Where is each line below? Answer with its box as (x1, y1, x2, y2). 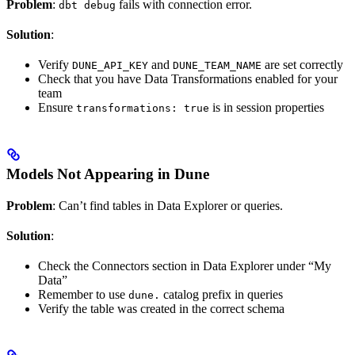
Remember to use (38, 288, 128, 302)
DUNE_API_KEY (72, 59, 148, 72)
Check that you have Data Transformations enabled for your (38, 72, 338, 86)
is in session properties (209, 101, 324, 115)
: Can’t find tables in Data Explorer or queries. (52, 199, 283, 213)
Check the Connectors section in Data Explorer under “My (38, 259, 331, 273)
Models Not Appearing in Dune (6, 166, 209, 183)
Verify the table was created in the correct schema (38, 302, 284, 316)
